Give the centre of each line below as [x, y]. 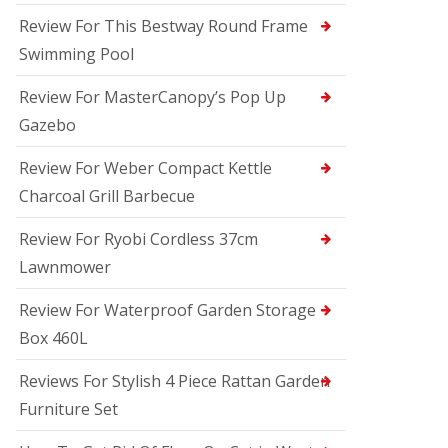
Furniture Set [68, 409]
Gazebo [47, 125]
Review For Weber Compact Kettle [145, 168]
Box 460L [53, 338]
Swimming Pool [76, 54]
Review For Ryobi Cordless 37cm [138, 239]
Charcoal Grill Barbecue [107, 196]
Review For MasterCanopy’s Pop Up [152, 97]
